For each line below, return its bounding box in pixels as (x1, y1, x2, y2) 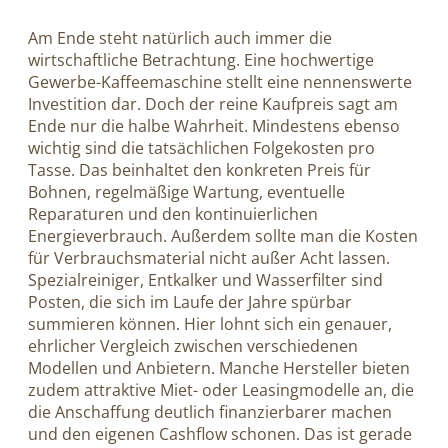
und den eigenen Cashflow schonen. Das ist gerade (28, 422, 412, 445)
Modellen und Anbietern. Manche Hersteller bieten (28, 356, 410, 379)
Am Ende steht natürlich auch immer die (28, 26, 332, 49)
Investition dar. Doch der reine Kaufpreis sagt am (28, 92, 398, 115)
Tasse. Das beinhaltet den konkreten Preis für (28, 158, 371, 181)
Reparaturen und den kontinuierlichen (28, 202, 318, 225)
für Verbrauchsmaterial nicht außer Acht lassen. (28, 246, 390, 269)
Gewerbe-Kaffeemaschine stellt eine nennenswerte (28, 70, 412, 93)
